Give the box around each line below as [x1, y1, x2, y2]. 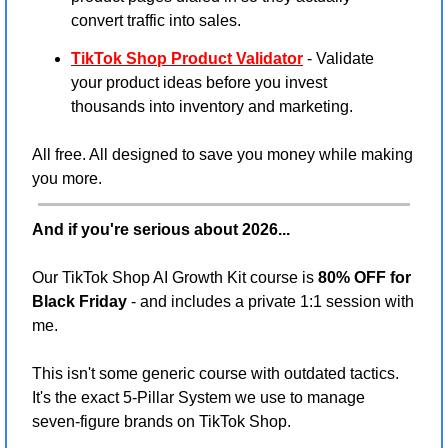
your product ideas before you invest [71, 74, 327, 92]
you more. [32, 170, 102, 188]
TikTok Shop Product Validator [71, 50, 303, 68]
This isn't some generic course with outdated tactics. [32, 365, 399, 383]
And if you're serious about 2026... [32, 221, 290, 239]
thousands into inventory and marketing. [71, 98, 353, 116]
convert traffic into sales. [71, 12, 241, 30]
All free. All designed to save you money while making [32, 146, 413, 164]
